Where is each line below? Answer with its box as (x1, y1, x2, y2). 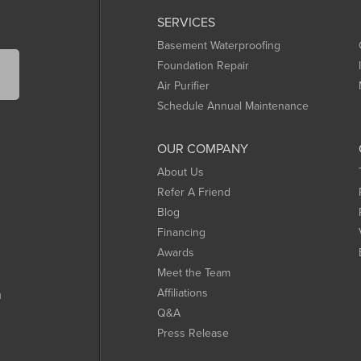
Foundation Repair (157, 57, 249, 73)
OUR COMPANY (157, 139, 248, 157)
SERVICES (157, 13, 215, 31)
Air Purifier (157, 77, 210, 93)
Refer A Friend (157, 184, 230, 200)
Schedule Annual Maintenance (157, 98, 309, 114)
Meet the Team (157, 264, 230, 280)
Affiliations (157, 284, 208, 301)
